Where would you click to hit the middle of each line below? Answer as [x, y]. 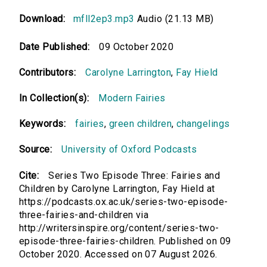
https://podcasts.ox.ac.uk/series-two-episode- [124, 202]
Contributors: [48, 73]
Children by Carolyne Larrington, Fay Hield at [117, 189]
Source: [36, 150]
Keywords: [43, 124]
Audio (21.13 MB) [174, 19]
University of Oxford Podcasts [129, 150]
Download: [45, 19]
